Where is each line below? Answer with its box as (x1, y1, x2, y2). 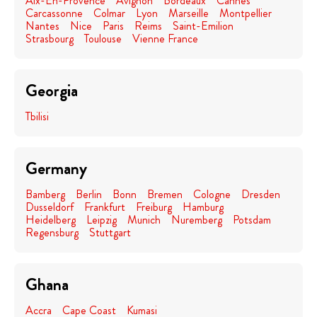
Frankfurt (84, 199, 125, 215)
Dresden (241, 186, 280, 202)
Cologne (193, 186, 231, 202)
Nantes (25, 18, 59, 34)
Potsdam (233, 212, 271, 228)
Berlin (76, 186, 102, 202)
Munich (127, 212, 161, 228)
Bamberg (25, 186, 65, 202)
